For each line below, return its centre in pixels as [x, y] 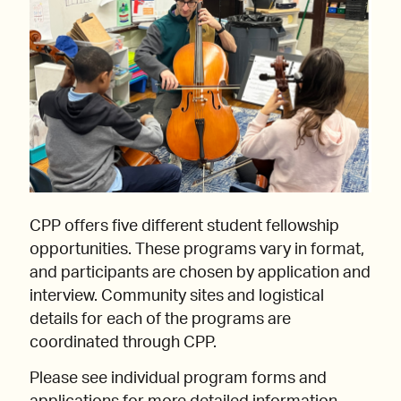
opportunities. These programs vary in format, [197, 250]
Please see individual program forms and [178, 379]
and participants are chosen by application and [200, 273]
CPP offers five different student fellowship [184, 227]
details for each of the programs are [160, 320]
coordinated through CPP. [123, 343]
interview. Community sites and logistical [177, 297]
